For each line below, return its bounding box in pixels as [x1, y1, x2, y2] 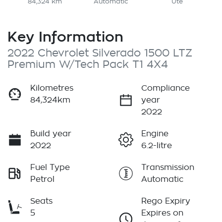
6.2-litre [141, 142, 172, 150]
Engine [141, 130, 168, 138]
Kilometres [30, 84, 73, 93]
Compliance [141, 84, 190, 93]
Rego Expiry [141, 197, 190, 206]
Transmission [141, 164, 194, 172]
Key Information [7, 29, 123, 45]
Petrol [30, 175, 55, 184]
